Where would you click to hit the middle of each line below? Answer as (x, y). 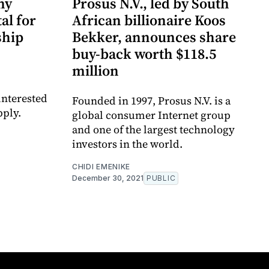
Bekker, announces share (154, 37)
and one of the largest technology (153, 130)
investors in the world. (127, 144)
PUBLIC (161, 178)
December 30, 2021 (108, 178)
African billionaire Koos (149, 20)
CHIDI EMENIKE (101, 167)
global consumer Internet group (151, 115)
